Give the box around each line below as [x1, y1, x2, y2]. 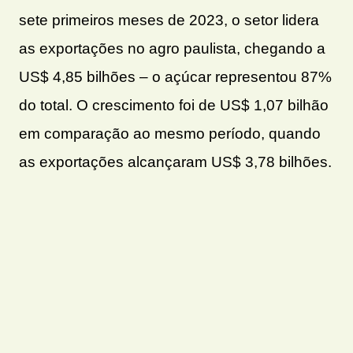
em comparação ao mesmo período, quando [19, 124, 321, 142]
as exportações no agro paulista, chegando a [19, 39, 325, 57]
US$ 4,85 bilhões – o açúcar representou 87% [19, 68, 332, 85]
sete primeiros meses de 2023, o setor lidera [19, 11, 319, 28]
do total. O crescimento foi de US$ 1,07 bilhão [19, 96, 329, 113]
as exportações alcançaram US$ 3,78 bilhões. [19, 153, 332, 170]
